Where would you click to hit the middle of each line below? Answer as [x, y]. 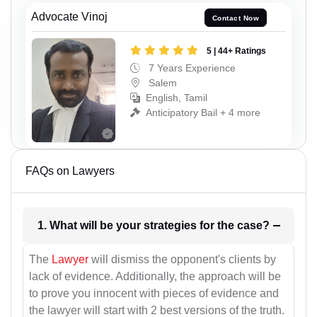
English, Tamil [177, 97]
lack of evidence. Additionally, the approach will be [155, 277]
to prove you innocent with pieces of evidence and [154, 294]
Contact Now [236, 18]
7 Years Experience [191, 68]
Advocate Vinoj [69, 17]
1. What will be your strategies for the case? [253, 226]
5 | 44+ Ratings [236, 51]
